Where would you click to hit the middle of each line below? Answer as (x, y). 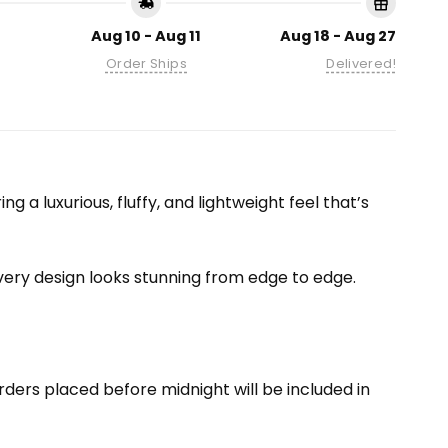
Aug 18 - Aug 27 (338, 36)
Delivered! (361, 64)
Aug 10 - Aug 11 (146, 36)
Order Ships (146, 64)
